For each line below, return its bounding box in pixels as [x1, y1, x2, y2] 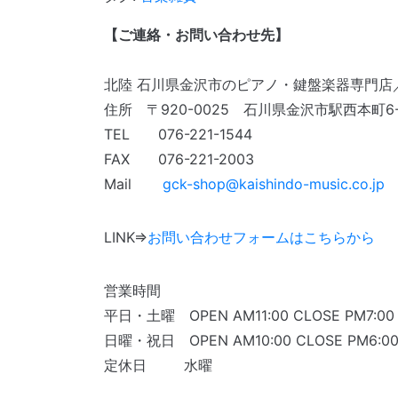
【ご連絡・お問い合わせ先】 [104, 26, 289, 44]
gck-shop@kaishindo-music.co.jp [163, 175, 385, 193]
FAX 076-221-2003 [104, 150, 254, 168]
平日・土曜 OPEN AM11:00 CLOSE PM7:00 [104, 306, 394, 324]
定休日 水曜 [104, 356, 212, 374]
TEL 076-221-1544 [104, 125, 252, 143]
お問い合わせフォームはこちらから [147, 228, 375, 246]
